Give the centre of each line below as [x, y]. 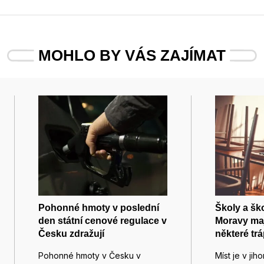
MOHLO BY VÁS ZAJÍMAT [132, 56]
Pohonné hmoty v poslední [99, 208]
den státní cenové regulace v [103, 221]
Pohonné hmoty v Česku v [90, 256]
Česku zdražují [71, 234]
